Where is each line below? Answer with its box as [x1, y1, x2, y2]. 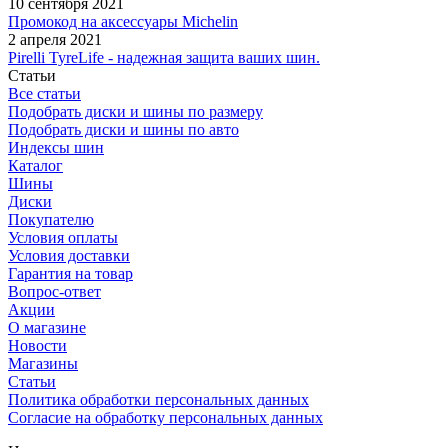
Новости [8, 336, 67, 354]
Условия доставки [8, 246, 130, 264]
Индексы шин [8, 138, 104, 156]
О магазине [8, 318, 86, 336]
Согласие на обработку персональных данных [8, 408, 323, 426]
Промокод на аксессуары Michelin [8, 12, 238, 30]
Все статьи [8, 84, 81, 102]
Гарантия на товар [8, 264, 133, 282]
